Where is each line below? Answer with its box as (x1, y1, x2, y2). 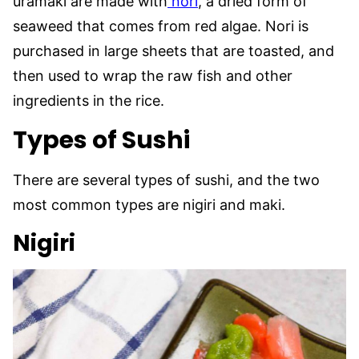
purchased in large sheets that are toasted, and (13, 42, 334, 59)
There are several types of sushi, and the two (13, 171, 320, 188)
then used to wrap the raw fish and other (13, 67, 292, 84)
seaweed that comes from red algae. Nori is (13, 17, 309, 34)
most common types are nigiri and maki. (13, 196, 289, 213)
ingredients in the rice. (13, 91, 164, 109)
